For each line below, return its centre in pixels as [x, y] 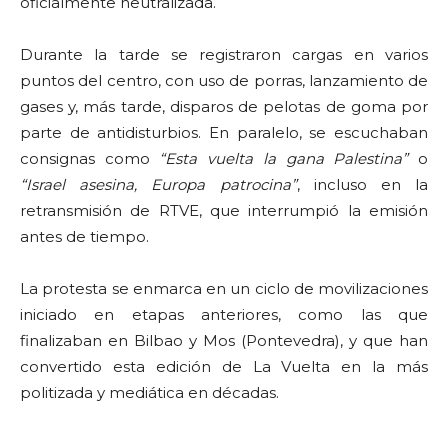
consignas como [90, 159]
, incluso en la [362, 185]
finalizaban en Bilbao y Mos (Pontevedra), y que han [224, 341]
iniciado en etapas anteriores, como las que [224, 315]
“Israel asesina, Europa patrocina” [158, 185]
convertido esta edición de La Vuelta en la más [224, 367]
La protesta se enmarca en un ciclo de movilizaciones [224, 289]
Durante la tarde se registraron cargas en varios [224, 55]
